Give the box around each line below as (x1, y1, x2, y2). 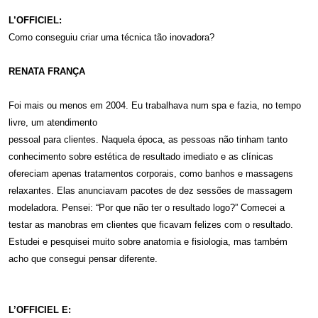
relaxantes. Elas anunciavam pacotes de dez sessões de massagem (9, 185, 292, 196)
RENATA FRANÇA (9, 65, 85, 77)
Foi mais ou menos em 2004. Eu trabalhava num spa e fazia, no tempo (9, 99, 301, 111)
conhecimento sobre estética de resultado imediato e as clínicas (9, 150, 273, 162)
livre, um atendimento (9, 116, 97, 128)
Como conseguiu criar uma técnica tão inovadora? (9, 31, 214, 43)
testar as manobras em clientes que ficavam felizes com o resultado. (9, 219, 293, 230)
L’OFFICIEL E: (9, 304, 74, 315)
